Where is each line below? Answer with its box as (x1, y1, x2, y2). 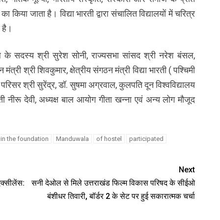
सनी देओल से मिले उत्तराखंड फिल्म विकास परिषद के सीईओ (31, 178, 195, 188)
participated (129, 135, 164, 142)
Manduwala (55, 135, 89, 142)
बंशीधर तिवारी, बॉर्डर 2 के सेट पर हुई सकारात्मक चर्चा (47, 191, 195, 201)
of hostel (96, 135, 122, 142)
